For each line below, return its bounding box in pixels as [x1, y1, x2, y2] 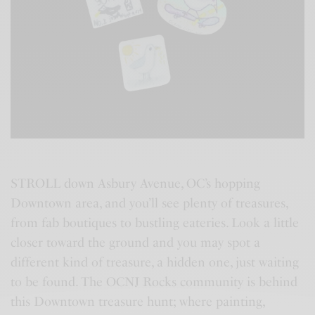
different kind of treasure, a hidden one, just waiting [11, 254, 300, 270]
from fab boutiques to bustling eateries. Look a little [11, 214, 300, 231]
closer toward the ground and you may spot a [11, 234, 261, 250]
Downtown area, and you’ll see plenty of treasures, [11, 195, 288, 211]
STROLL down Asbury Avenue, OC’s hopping [11, 175, 261, 191]
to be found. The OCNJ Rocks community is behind [11, 274, 298, 290]
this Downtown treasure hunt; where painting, [11, 293, 265, 309]
